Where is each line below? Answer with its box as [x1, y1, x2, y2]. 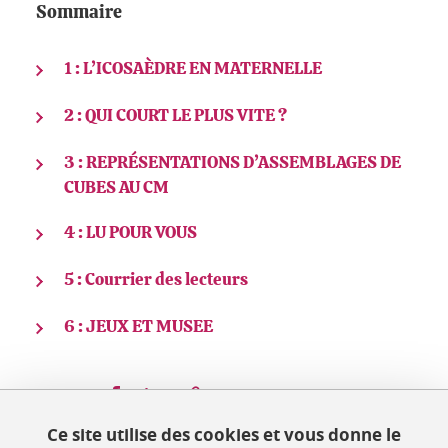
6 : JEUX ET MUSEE [64, 318, 213, 335]
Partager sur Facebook [123, 383, 279, 402]
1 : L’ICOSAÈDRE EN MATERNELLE [64, 60, 322, 77]
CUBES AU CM [64, 179, 169, 196]
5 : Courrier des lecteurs [64, 271, 248, 288]
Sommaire [36, 4, 122, 22]
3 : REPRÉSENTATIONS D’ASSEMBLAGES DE [64, 154, 401, 171]
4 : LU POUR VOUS [64, 224, 197, 241]
